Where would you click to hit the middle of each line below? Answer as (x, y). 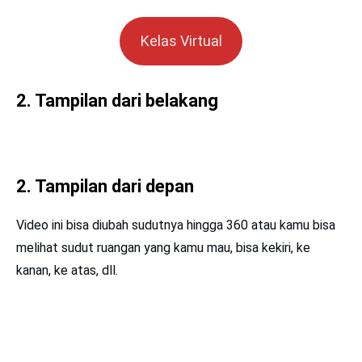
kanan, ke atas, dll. (67, 270)
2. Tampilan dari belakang (117, 101)
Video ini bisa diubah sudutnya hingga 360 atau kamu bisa (176, 225)
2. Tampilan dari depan (105, 186)
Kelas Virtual (181, 41)
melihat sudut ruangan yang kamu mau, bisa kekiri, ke (163, 248)
